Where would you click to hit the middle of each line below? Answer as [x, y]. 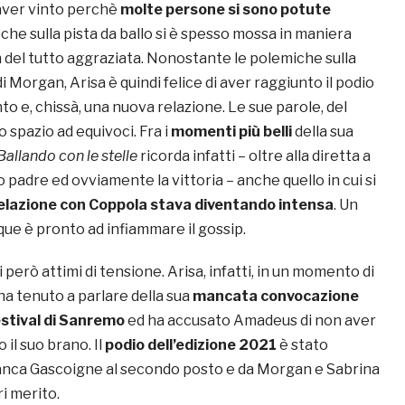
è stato [302, 345]
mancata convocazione [276, 297]
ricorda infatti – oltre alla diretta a [254, 156]
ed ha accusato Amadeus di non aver [250, 321]
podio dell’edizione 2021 [191, 345]
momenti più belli [231, 132]
